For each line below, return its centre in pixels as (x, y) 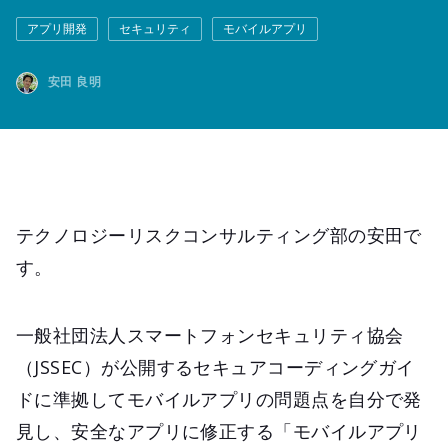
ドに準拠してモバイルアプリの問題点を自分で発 (219, 398)
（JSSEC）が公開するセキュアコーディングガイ (215, 366)
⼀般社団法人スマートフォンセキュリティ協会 (210, 334)
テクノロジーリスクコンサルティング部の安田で (219, 234)
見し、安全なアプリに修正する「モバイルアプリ (219, 430)
